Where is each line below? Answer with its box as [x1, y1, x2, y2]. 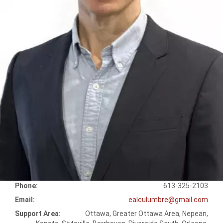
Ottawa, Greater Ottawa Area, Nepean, [85, 210, 208, 218]
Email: [15, 196, 35, 204]
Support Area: [15, 210, 61, 218]
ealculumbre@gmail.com [128, 196, 208, 204]
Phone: [15, 182, 38, 190]
